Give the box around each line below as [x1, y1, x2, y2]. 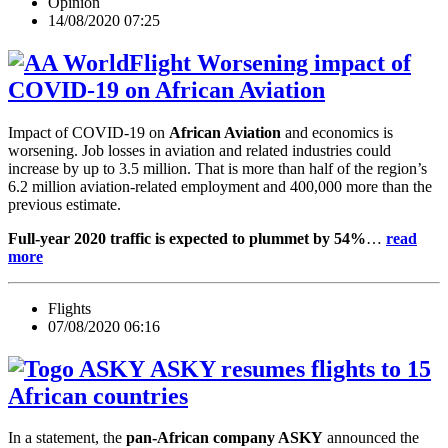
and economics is [281, 123, 393, 141]
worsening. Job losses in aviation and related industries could [8, 141, 391, 159]
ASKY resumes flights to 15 [145, 355, 431, 382]
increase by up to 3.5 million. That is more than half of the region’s [8, 159, 427, 177]
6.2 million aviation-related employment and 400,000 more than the [8, 177, 432, 195]
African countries [8, 382, 188, 409]
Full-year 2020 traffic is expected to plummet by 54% [8, 229, 366, 247]
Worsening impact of [191, 49, 411, 76]
